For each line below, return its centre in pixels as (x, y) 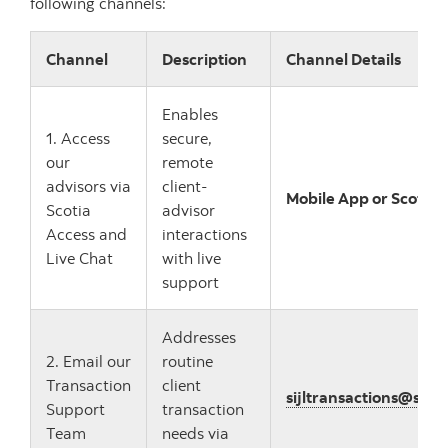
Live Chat (81, 258)
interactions (204, 234)
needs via (195, 433)
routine (187, 361)
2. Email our (88, 361)
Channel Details (343, 59)
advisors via (88, 186)
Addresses (199, 337)
